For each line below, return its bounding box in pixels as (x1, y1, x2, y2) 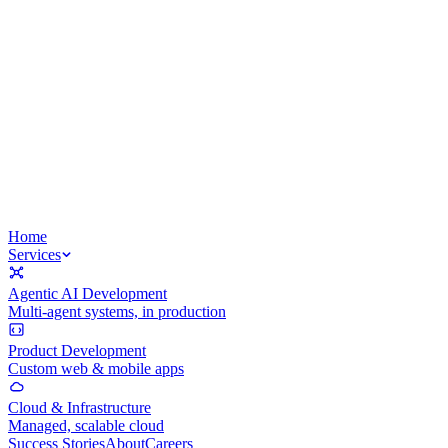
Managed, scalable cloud (8, 417, 164, 434)
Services (8, 246, 61, 263)
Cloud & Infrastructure (8, 399, 151, 416)
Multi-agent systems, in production (8, 303, 226, 320)
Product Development (8, 342, 146, 359)
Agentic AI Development (8, 285, 167, 302)
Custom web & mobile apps (8, 360, 184, 377)
